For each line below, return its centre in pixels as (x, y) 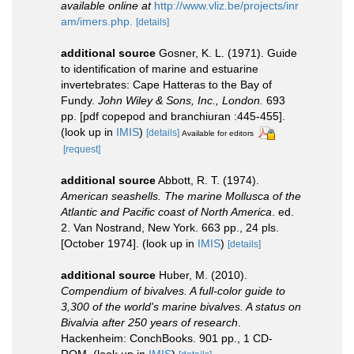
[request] (82, 149)
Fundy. (79, 100)
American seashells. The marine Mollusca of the (181, 196)
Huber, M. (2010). (203, 275)
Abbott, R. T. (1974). (209, 180)
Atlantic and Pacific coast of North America (166, 211)
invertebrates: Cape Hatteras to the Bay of (166, 84)
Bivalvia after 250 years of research (149, 322)
